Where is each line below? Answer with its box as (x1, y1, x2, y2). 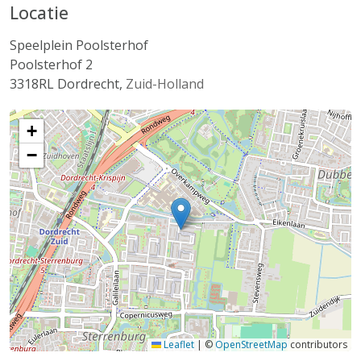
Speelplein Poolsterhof (10, 36, 148, 54)
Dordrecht (57, 75, 119, 93)
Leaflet (161, 338, 194, 351)
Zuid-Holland (126, 75, 204, 93)
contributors (288, 338, 347, 351)
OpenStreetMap (215, 338, 288, 351)
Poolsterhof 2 (10, 56, 93, 73)
